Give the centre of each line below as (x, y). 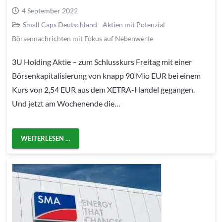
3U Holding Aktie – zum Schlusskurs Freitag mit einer (102, 62)
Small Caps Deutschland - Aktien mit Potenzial (94, 25)
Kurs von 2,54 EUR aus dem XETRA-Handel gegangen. (104, 90)
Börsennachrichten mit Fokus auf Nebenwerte (83, 39)
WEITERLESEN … (46, 138)
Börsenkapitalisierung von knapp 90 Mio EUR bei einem (106, 76)
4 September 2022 (50, 11)
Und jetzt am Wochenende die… (66, 104)
